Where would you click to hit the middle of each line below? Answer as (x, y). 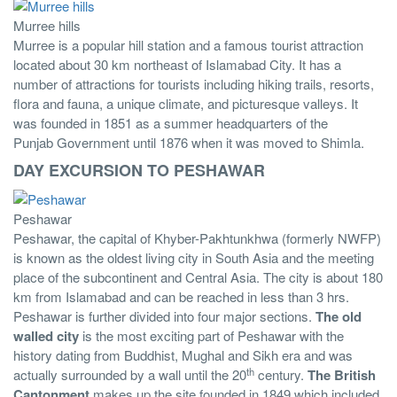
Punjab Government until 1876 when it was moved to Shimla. (189, 143)
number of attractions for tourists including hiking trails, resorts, (194, 84)
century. (281, 375)
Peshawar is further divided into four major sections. (164, 316)
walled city (46, 336)
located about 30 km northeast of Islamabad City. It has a (177, 65)
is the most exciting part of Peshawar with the (211, 336)
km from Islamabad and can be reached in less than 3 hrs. (181, 297)
